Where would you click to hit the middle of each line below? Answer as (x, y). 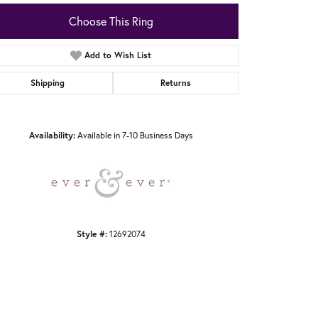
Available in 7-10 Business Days (135, 136)
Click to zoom (182, 106)
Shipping (48, 83)
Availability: (52, 135)
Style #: (92, 234)
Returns (175, 83)
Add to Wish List (118, 55)
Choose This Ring (111, 22)
